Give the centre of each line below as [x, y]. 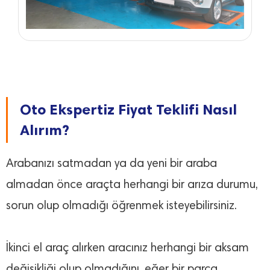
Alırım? [45, 130]
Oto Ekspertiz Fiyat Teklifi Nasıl [128, 110]
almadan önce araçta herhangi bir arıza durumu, [132, 185]
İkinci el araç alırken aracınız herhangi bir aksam [127, 249]
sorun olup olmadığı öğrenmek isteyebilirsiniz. [121, 206]
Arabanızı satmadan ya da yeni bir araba [111, 164]
